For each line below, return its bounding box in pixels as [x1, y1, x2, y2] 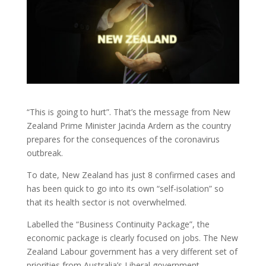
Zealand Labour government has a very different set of [26, 246, 237, 258]
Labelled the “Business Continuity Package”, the [26, 218, 210, 230]
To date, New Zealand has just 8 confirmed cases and [26, 169, 235, 181]
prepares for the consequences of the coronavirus [26, 134, 220, 145]
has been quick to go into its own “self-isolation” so [26, 183, 224, 195]
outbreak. [26, 147, 63, 159]
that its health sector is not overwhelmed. [26, 197, 186, 208]
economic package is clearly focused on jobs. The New [26, 232, 238, 244]
